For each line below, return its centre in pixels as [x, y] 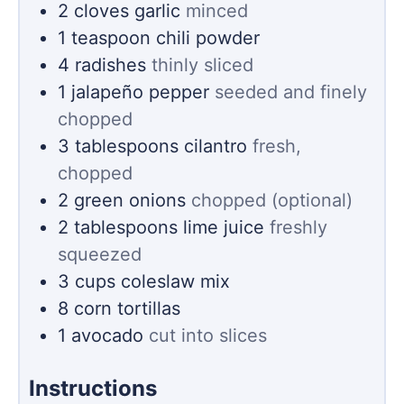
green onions [130, 200]
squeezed [100, 254]
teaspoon [111, 37]
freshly [298, 227]
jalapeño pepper [140, 92]
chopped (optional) [272, 200]
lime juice [224, 227]
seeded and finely [291, 92]
